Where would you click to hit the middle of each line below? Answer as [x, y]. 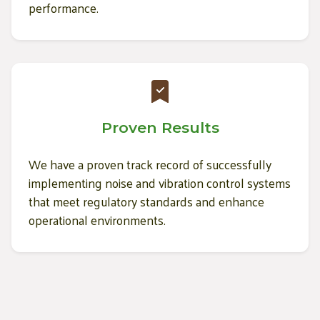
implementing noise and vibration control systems [160, 182]
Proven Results [160, 127]
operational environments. [97, 220]
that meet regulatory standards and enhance [146, 201]
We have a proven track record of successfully [150, 164]
